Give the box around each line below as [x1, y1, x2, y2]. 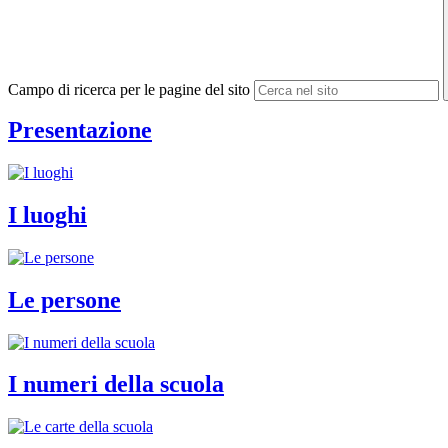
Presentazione [8, 117, 152, 144]
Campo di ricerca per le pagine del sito [8, 81, 250, 99]
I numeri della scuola [8, 371, 224, 398]
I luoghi [8, 201, 87, 228]
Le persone [8, 286, 121, 313]
